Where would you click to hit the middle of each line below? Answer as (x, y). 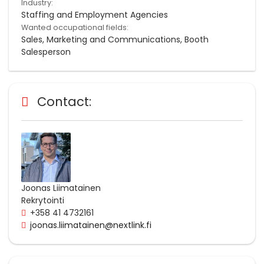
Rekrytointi (43, 200)
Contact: (66, 101)
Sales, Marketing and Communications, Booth (115, 39)
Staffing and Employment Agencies (95, 14)
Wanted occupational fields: (76, 27)
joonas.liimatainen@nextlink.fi (91, 225)
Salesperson (46, 52)
